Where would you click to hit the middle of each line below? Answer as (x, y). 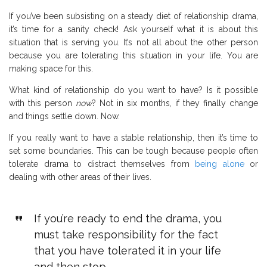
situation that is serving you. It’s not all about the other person (133, 42)
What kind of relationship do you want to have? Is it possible (133, 90)
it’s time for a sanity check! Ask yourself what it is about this (133, 29)
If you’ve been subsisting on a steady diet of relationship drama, (133, 16)
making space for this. (51, 68)
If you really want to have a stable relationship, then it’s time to (133, 137)
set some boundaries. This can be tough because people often (133, 150)
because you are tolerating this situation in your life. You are (133, 55)
